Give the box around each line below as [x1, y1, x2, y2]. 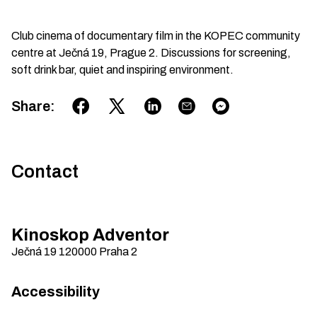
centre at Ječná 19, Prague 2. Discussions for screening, [11, 47, 291, 59]
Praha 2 [99, 246, 137, 258]
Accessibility [11, 284, 100, 299]
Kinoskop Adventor [11, 226, 169, 244]
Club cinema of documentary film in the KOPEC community [11, 30, 300, 42]
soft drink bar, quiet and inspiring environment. [11, 64, 234, 76]
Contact [11, 162, 79, 181]
